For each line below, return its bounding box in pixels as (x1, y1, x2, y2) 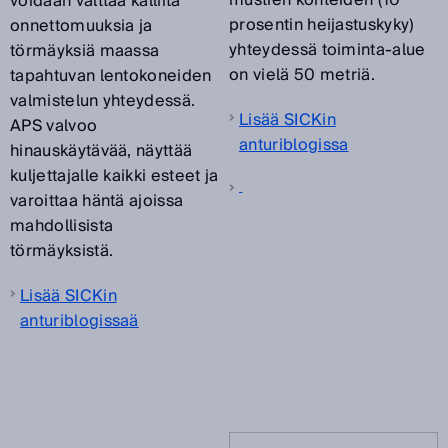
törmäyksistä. (10, 237, 114, 266)
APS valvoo (10, 112, 98, 141)
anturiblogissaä (20, 307, 139, 336)
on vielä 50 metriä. (229, 61, 376, 90)
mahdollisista (10, 212, 114, 241)
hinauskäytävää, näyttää (10, 137, 193, 166)
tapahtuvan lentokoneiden (10, 62, 212, 91)
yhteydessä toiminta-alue (229, 36, 426, 65)
